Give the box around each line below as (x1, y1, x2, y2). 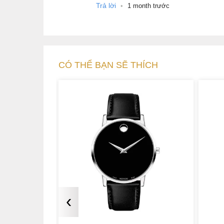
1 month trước (127, 1, 169, 9)
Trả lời (96, 1, 116, 9)
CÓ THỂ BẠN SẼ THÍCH (58, 59, 158, 70)
